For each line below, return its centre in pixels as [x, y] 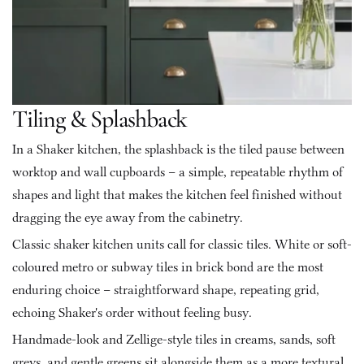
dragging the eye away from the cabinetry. [128, 217]
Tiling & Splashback [100, 119]
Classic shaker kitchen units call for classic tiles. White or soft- [182, 244]
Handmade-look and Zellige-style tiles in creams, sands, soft [174, 339]
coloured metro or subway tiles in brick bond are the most [168, 267]
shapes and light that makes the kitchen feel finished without [177, 195]
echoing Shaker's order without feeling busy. [134, 312]
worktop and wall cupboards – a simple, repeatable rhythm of [178, 172]
